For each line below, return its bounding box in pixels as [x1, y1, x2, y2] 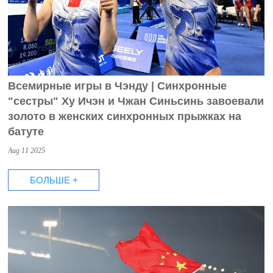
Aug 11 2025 [8, 146, 46, 155]
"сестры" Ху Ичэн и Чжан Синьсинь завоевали [8, 95, 264, 108]
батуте [8, 126, 44, 138]
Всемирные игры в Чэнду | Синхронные [8, 80, 227, 93]
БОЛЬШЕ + [29, 175, 78, 186]
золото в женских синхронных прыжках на [8, 110, 242, 123]
